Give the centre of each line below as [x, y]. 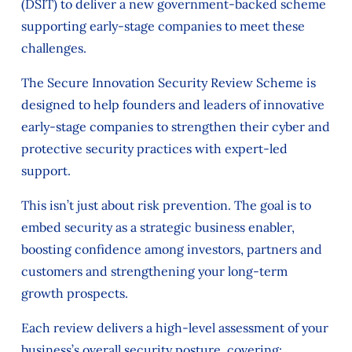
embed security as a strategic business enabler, [158, 227]
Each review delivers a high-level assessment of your [174, 328]
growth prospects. [74, 293]
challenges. [53, 48]
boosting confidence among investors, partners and [171, 249]
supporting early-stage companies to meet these [163, 26]
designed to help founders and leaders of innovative [172, 104]
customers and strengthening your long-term [154, 271]
